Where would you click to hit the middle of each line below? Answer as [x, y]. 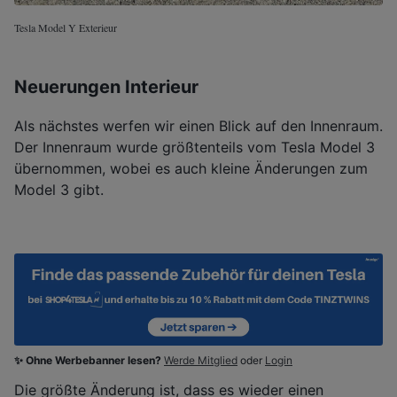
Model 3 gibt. [59, 189]
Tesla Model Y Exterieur [66, 27]
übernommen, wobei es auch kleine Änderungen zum [191, 168]
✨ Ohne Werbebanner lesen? [89, 361]
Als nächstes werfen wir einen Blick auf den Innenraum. [198, 125]
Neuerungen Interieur [106, 86]
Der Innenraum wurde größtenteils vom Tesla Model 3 [195, 147]
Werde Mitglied [201, 361]
